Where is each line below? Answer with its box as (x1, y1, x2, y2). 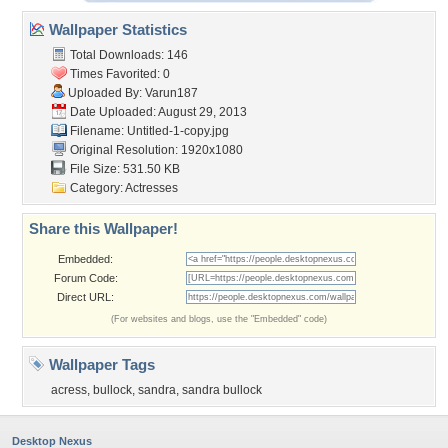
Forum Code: (53, 272, 118, 284)
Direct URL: (57, 291, 114, 303)
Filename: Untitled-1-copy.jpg (67, 124, 229, 138)
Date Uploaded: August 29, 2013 (67, 105, 247, 119)
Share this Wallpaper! (29, 220, 178, 237)
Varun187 (145, 86, 198, 100)
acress (51, 383, 87, 397)
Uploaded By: (65, 86, 145, 100)
